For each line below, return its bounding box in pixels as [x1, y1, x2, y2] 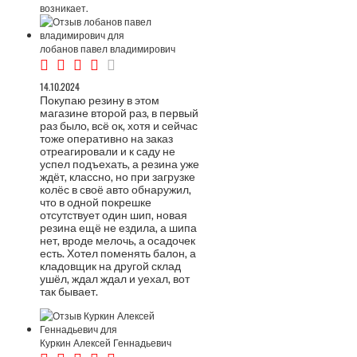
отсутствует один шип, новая [40, 206, 187, 222]
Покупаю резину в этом [40, 91, 159, 108]
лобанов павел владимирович [40, 41, 175, 55]
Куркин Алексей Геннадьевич [40, 335, 171, 349]
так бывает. [40, 282, 98, 299]
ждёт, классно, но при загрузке [40, 167, 195, 184]
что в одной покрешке [40, 193, 151, 210]
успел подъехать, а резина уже [40, 155, 199, 171]
